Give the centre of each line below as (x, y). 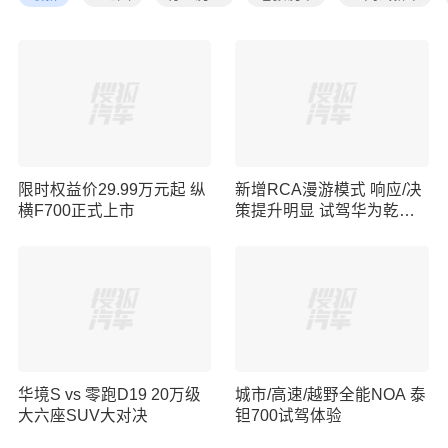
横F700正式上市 (76, 210)
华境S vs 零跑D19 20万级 (109, 395)
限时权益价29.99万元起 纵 (111, 189)
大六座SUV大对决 (82, 416)
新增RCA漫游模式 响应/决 (329, 189)
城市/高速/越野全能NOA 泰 (331, 395)
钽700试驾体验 (289, 416)
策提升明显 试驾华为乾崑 (325, 210)
